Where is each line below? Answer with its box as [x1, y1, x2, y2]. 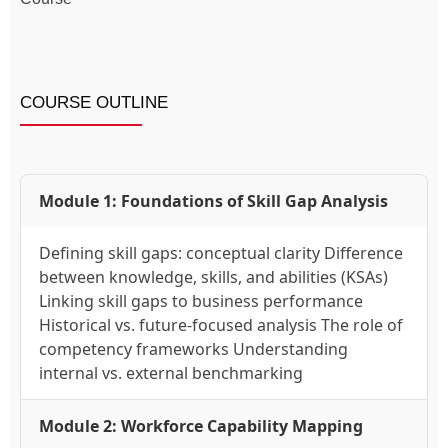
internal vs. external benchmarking [39, 362, 303, 385]
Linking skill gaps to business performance [39, 290, 363, 313]
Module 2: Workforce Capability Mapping [39, 415, 363, 438]
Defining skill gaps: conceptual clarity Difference [39, 242, 403, 265]
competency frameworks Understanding [39, 338, 348, 361]
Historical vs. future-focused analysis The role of [39, 314, 403, 337]
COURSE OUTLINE [20, 93, 168, 113]
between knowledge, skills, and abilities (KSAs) [39, 266, 388, 289]
